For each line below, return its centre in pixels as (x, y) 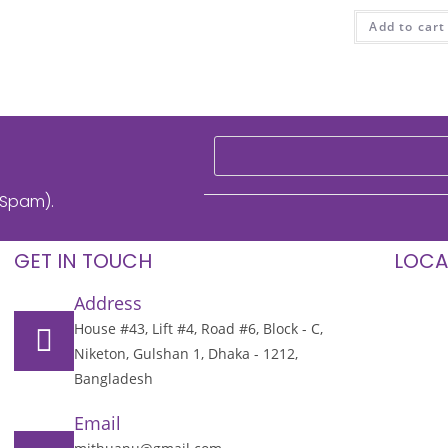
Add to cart (407, 26)
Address (107, 302)
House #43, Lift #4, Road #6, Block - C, (198, 328)
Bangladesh (113, 378)
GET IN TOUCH (82, 260)
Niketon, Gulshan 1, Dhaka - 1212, (185, 353)
